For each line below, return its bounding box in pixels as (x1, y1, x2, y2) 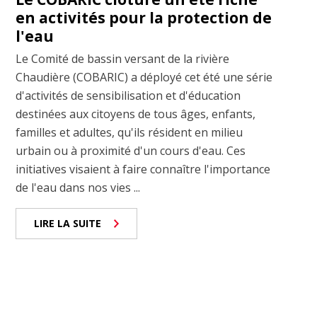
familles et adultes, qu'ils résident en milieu (16, 125, 243, 141)
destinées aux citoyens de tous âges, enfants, (16, 106, 256, 122)
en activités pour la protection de (16, 8, 272, 28)
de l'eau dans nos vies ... (16, 180, 141, 196)
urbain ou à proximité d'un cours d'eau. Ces (16, 143, 246, 159)
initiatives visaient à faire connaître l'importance (16, 161, 271, 178)
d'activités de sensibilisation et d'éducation (16, 88, 241, 104)
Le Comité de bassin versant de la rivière (16, 51, 230, 67)
